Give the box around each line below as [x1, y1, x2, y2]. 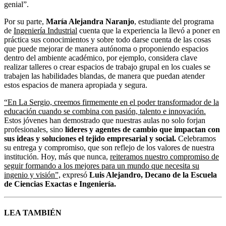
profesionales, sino [4, 125, 65, 134]
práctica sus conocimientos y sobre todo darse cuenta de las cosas [4, 35, 211, 44]
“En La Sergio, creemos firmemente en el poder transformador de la [4, 98, 219, 106]
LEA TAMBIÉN [4, 208, 62, 217]
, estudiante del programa [134, 17, 214, 26]
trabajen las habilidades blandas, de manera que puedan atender [4, 72, 205, 80]
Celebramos [176, 134, 216, 143]
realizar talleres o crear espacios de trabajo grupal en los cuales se [4, 63, 210, 71]
